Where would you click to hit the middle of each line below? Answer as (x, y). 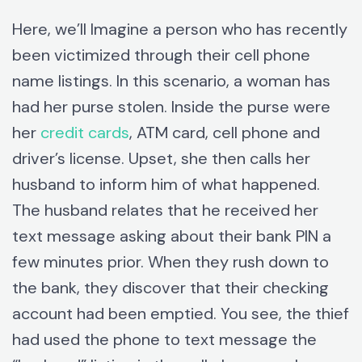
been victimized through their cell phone (161, 55)
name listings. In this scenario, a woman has (171, 81)
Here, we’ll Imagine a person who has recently (180, 29)
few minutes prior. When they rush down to (170, 262)
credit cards (85, 133)
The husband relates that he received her (165, 210)
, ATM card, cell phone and (225, 133)
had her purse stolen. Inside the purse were (171, 107)
